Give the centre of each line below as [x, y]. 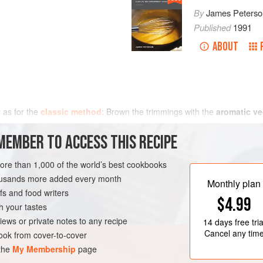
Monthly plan [234, 184]
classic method [71, 112]
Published [213, 28]
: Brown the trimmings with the [159, 112]
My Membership [44, 249]
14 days [218, 222]
